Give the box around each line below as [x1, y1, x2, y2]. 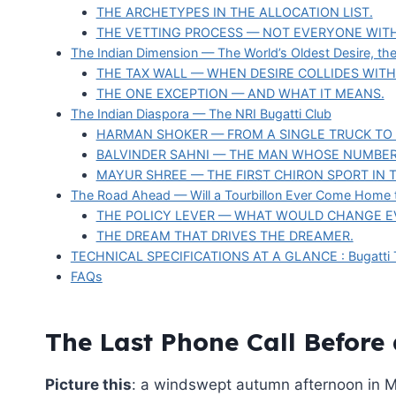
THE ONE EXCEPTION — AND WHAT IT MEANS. [95, 85, 385, 101]
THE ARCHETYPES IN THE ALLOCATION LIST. [95, 4, 373, 19]
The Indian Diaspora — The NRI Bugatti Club [70, 105, 331, 121]
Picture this [45, 375, 132, 393]
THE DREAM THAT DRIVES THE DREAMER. [95, 227, 354, 243]
